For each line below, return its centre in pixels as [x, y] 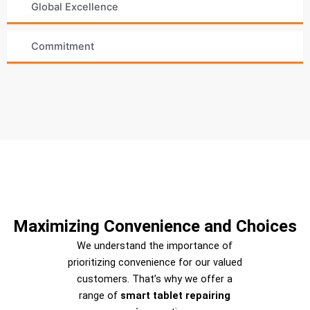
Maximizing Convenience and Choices [155, 227]
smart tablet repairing [176, 296]
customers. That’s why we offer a [155, 279]
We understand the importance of [155, 246]
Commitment [63, 47]
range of [100, 296]
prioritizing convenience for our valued [155, 263]
